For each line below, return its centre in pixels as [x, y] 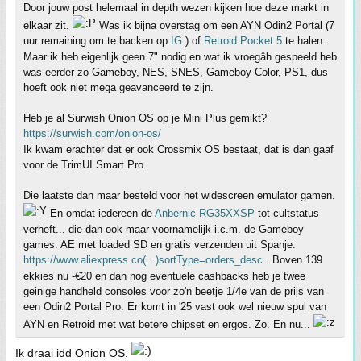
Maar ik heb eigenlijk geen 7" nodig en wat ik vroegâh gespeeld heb [180, 56]
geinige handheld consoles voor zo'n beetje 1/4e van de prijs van [174, 291]
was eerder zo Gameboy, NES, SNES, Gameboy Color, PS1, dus [176, 72]
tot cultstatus [287, 213]
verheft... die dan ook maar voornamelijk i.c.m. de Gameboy [164, 229]
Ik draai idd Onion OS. [73, 353]
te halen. [304, 40]
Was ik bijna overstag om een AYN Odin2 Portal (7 [215, 25]
